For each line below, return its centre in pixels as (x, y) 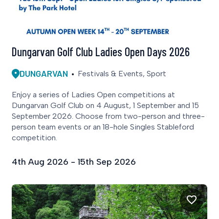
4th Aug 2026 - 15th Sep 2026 (74, 162)
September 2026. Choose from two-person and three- (108, 116)
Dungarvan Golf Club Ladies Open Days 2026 (101, 52)
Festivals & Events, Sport (122, 73)
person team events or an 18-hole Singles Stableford (103, 127)
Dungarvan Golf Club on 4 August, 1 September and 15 (105, 106)
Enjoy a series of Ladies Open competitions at (93, 95)
